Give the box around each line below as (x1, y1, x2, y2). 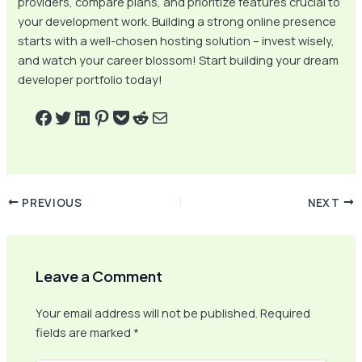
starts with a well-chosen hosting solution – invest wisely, (18, 32, 335, 49)
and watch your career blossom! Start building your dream (18, 52, 339, 69)
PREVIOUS (19, 195, 82, 210)
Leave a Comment (36, 267, 163, 286)
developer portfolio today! (18, 71, 163, 88)
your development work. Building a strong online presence (18, 13, 337, 30)
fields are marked (36, 324, 134, 341)
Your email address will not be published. (36, 305, 259, 322)
